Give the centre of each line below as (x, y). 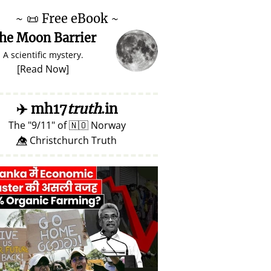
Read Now (43, 69)
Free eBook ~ (79, 18)
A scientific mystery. (43, 55)
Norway (107, 125)
